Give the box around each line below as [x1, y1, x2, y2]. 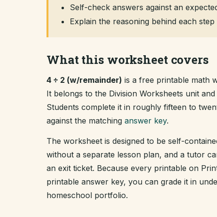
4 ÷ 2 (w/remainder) [46, 75, 122, 85]
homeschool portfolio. [46, 190, 128, 200]
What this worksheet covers [46, 52, 209, 67]
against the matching [46, 116, 124, 125]
